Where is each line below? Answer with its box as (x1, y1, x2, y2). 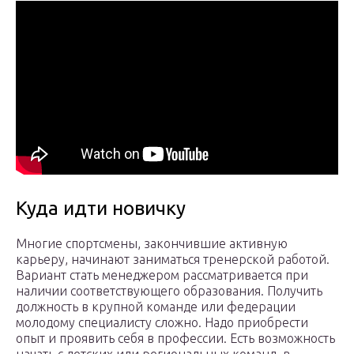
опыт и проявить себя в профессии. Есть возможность (16, 331, 335, 346)
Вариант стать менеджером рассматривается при (16, 268, 308, 283)
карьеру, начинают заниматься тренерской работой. (16, 252, 330, 267)
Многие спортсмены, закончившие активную (16, 236, 288, 251)
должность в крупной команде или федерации (16, 299, 296, 314)
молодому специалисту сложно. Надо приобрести (16, 315, 308, 330)
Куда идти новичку (16, 198, 186, 220)
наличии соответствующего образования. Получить (16, 284, 322, 299)
